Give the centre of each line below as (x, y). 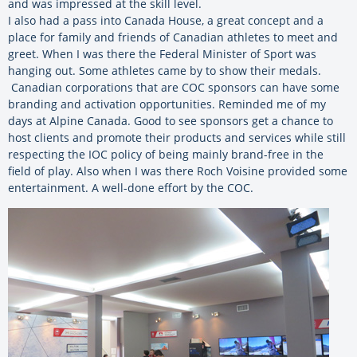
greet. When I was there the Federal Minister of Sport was (162, 54)
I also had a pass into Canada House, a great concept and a (166, 21)
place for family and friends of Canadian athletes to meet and (173, 37)
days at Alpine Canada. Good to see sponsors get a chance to (171, 121)
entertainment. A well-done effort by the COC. (131, 188)
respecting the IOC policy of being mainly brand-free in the (166, 155)
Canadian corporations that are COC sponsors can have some (174, 88)
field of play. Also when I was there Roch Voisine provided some (178, 171)
